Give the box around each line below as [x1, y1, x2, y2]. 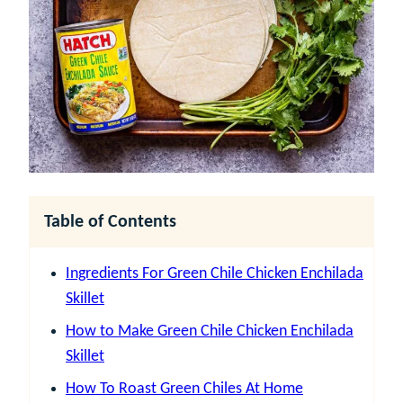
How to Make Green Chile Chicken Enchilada [66, 322, 354, 340]
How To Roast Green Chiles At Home [66, 380, 303, 398]
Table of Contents [44, 212, 176, 231]
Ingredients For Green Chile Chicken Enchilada [66, 264, 363, 282]
